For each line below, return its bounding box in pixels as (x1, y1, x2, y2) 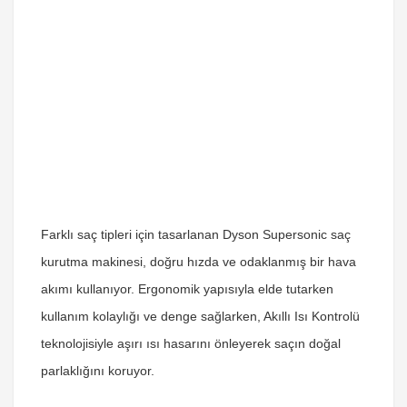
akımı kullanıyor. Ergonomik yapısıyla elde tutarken (41, 282, 333, 296)
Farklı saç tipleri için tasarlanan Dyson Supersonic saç (41, 227, 351, 242)
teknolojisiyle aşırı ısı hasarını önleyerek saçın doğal (41, 336, 341, 351)
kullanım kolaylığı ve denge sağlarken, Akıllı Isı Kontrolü (41, 309, 360, 323)
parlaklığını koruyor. (41, 363, 154, 378)
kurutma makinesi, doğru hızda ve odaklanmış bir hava (41, 254, 356, 269)
